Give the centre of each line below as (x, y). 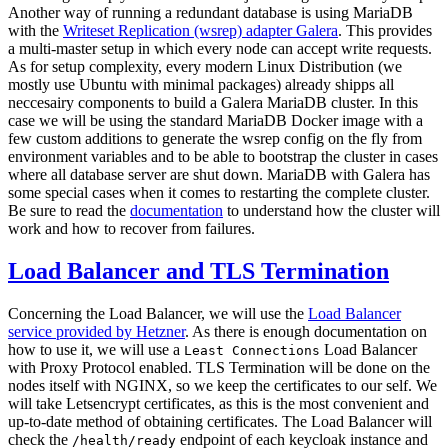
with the (35, 31)
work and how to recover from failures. (131, 229)
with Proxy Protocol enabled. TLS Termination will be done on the (219, 368)
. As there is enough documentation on (306, 332)
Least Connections (252, 351)
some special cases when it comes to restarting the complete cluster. (219, 193)
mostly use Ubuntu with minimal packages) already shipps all (201, 85)
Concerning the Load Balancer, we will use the (158, 314)
